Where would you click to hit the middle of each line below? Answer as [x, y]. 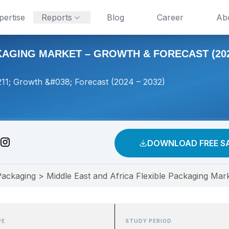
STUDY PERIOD [148, 221]
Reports [56, 17]
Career [170, 17]
